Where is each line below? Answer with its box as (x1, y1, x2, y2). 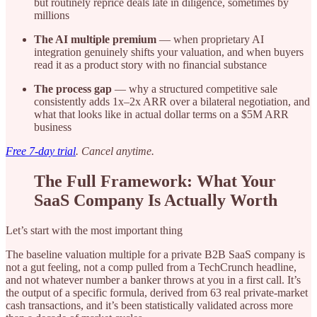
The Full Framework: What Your (34, 172, 276, 191)
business (34, 121, 71, 134)
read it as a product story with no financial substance (34, 59, 267, 71)
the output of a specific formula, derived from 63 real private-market (6, 287, 308, 299)
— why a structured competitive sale (112, 83, 277, 96)
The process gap (34, 83, 112, 96)
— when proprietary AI (156, 33, 264, 46)
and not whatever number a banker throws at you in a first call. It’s (6, 274, 301, 287)
